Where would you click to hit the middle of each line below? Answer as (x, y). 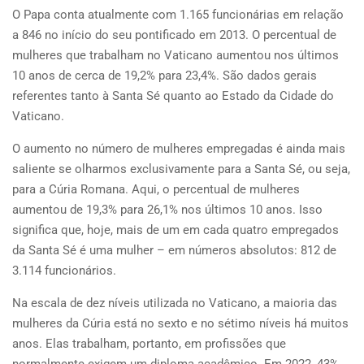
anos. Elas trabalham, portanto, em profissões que (149, 344)
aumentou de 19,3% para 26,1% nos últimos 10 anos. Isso (167, 210)
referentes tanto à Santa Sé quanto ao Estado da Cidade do (173, 96)
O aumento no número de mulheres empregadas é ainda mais (179, 149)
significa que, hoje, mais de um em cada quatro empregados (175, 230)
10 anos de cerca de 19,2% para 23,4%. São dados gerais (165, 76)
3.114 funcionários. (64, 271)
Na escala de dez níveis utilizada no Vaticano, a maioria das (175, 303)
